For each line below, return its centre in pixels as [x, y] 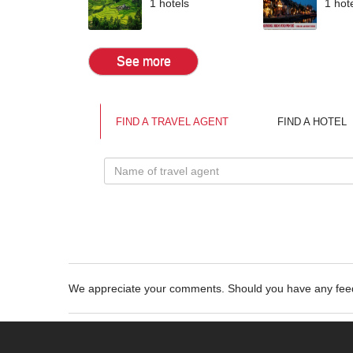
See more [143, 61]
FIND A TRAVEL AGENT [172, 121]
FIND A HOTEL [312, 121]
